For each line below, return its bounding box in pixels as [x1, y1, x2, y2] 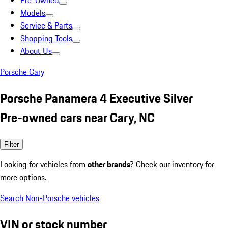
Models [20, 7, 45, 19]
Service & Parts [20, 19, 72, 32]
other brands [88, 158, 130, 170]
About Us [20, 45, 52, 57]
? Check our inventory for [130, 158, 214, 170]
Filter [4, 140, 19, 148]
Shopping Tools [20, 32, 72, 44]
